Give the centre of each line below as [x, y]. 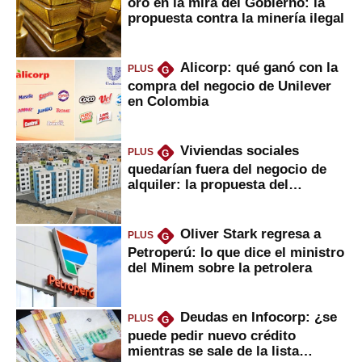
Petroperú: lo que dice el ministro [236, 252]
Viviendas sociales [239, 151]
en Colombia [168, 101]
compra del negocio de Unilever [229, 85]
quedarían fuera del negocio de [227, 168]
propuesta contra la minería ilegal [236, 17]
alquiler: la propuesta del [208, 184]
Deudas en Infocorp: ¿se [258, 317]
